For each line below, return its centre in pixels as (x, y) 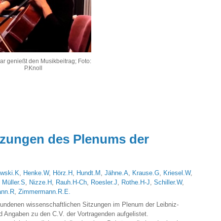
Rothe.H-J (136, 182)
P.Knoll (34, 68)
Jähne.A (116, 173)
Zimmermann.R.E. (44, 191)
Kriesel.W (177, 173)
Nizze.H (40, 182)
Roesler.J (104, 182)
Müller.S (14, 182)
